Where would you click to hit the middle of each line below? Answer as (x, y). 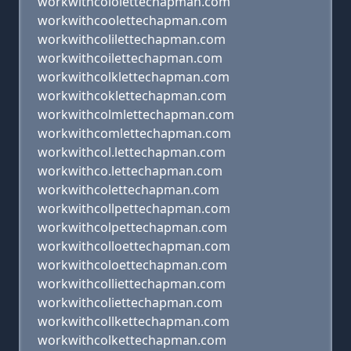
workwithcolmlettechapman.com (136, 114)
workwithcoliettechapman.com (130, 302)
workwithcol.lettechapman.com (132, 152)
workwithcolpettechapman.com (132, 227)
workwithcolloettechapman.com (134, 246)
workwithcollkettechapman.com (134, 321)
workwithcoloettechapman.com (132, 265)
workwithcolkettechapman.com (132, 340)
